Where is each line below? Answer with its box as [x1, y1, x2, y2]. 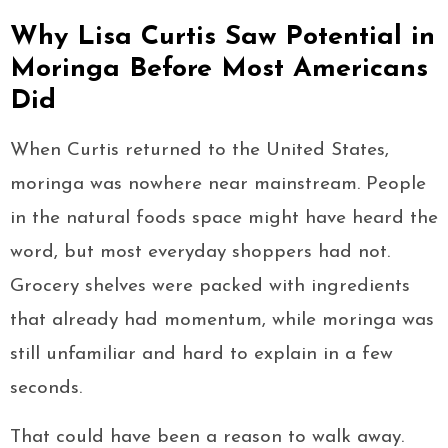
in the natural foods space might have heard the [10, 209, 438, 229]
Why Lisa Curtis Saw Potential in [10, 24, 435, 52]
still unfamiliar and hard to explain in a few [10, 345, 393, 365]
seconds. [10, 379, 82, 399]
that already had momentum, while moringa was [10, 311, 434, 331]
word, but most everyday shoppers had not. [10, 243, 390, 263]
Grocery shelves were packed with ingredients [10, 277, 410, 297]
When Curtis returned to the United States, [10, 141, 389, 161]
